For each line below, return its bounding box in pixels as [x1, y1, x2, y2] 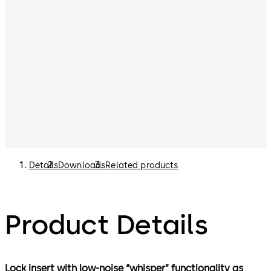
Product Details [5, 207, 208, 241]
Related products [105, 160, 178, 171]
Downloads [57, 160, 106, 171]
